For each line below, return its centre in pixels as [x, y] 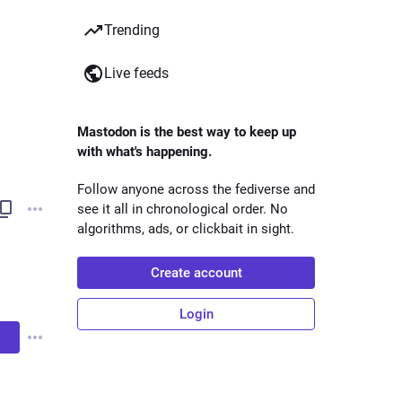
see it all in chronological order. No [183, 209]
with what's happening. [144, 152]
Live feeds [136, 73]
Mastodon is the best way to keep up [187, 132]
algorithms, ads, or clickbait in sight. [186, 229]
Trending [132, 30]
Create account [196, 273]
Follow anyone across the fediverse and [196, 189]
